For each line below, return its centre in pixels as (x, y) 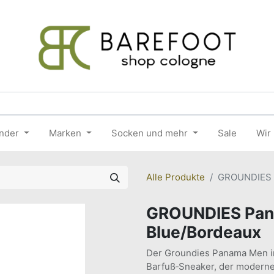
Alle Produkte (176, 177)
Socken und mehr (149, 133)
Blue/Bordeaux (204, 232)
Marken (65, 133)
